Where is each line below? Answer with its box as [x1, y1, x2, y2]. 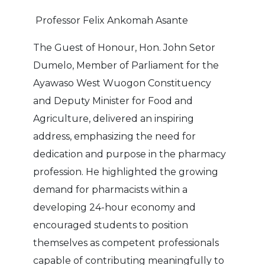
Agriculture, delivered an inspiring [33, 112, 195, 124]
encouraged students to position [33, 219, 189, 231]
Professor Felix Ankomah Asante [33, 14, 189, 26]
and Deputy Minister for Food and [33, 95, 193, 106]
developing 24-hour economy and [33, 201, 196, 213]
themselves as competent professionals [33, 237, 219, 248]
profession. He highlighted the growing [33, 166, 219, 177]
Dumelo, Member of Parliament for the [33, 59, 219, 71]
